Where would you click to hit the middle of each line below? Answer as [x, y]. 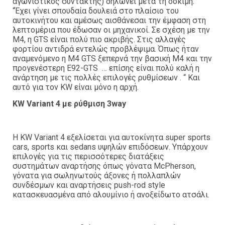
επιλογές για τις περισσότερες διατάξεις [88, 156]
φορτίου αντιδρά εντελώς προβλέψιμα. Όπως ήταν [106, 49]
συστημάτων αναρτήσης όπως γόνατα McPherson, [104, 166]
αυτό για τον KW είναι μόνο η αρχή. [76, 87]
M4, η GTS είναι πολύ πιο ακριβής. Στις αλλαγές [99, 39]
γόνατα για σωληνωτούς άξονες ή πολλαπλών [97, 175]
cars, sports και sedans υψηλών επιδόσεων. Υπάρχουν [110, 147]
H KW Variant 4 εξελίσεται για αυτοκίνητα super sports [111, 137]
